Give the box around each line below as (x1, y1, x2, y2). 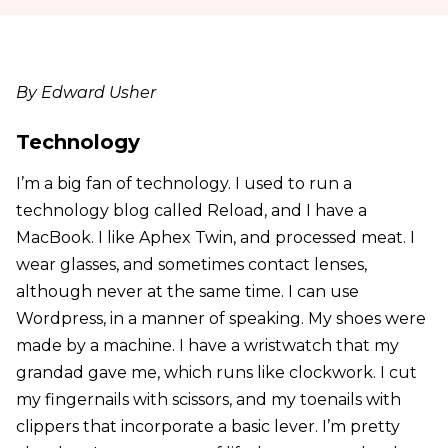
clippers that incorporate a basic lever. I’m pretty (15, 416, 400, 436)
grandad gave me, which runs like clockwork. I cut (15, 362, 417, 382)
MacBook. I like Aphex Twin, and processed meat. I (15, 227, 415, 247)
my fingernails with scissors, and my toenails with (15, 389, 401, 409)
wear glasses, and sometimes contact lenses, (15, 254, 367, 274)
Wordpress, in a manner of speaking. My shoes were (15, 308, 426, 328)
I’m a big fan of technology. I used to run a (15, 173, 352, 193)
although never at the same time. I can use (15, 281, 359, 301)
